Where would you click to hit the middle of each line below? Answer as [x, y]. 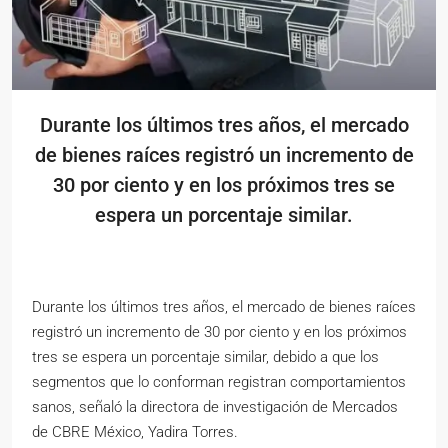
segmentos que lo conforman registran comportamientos [219, 382]
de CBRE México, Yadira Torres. [135, 432]
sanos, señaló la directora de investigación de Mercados [215, 407]
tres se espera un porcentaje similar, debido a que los [205, 357]
